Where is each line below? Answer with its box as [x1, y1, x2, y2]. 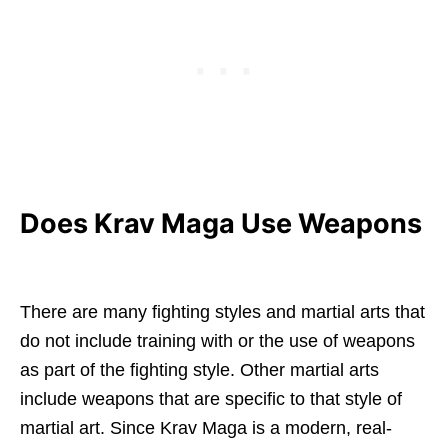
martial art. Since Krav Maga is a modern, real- [20, 418, 392, 439]
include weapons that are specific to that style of [20, 389, 402, 410]
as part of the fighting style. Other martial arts [20, 360, 379, 381]
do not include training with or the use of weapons [20, 331, 415, 352]
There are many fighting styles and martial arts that [20, 302, 425, 323]
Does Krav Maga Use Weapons [20, 207, 422, 241]
